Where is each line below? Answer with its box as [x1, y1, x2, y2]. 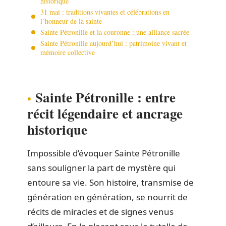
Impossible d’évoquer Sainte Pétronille [27, 147, 180, 159]
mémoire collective [40, 47, 95, 57]
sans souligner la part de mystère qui [27, 162, 176, 174]
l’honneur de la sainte [40, 16, 102, 26]
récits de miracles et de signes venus [27, 206, 174, 217]
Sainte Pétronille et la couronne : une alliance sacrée [40, 27, 189, 37]
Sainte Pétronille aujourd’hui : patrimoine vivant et [40, 38, 187, 48]
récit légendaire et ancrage [27, 103, 183, 123]
